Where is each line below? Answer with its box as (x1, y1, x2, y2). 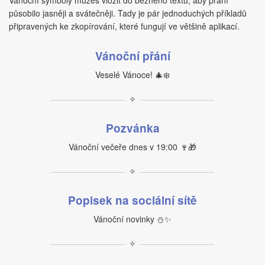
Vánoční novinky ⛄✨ (93, 213, 172, 225)
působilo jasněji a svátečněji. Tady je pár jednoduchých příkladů (9, 7, 247, 19)
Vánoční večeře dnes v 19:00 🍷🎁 (69, 141, 196, 153)
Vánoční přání (95, 48, 170, 64)
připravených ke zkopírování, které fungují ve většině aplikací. (9, 20, 240, 32)
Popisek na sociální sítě (68, 192, 197, 208)
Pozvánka (105, 120, 160, 136)
